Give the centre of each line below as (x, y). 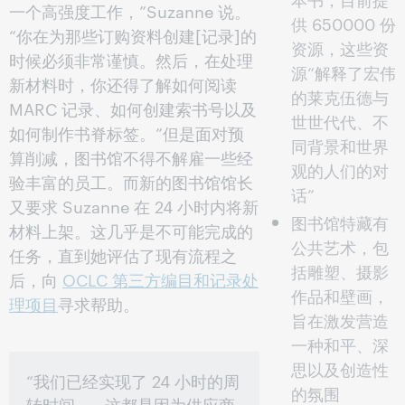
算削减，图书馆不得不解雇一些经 (131, 157)
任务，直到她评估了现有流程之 (123, 254)
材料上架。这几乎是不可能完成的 (131, 230)
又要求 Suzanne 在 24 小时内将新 (134, 206)
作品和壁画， (339, 295)
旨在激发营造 (339, 320)
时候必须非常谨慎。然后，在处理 (131, 59)
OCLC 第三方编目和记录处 (160, 279)
